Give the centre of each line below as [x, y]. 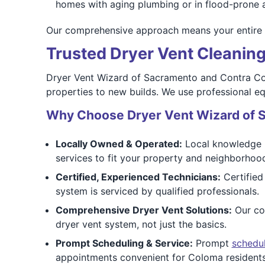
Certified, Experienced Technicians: [138, 177]
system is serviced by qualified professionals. [157, 191]
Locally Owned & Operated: [119, 144]
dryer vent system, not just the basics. [141, 224]
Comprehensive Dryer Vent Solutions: [143, 210]
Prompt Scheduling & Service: [124, 243]
